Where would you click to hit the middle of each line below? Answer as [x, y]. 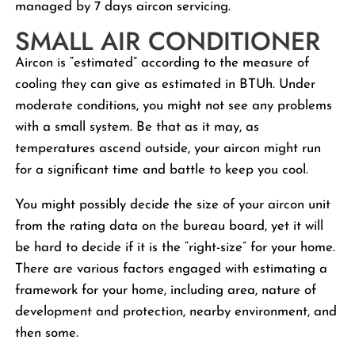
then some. [47, 333]
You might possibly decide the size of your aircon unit [173, 204]
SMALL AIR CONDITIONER [172, 41]
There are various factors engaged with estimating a [172, 269]
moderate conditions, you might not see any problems [174, 105]
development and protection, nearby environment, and [176, 311]
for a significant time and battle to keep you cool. [162, 170]
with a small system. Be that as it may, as [137, 127]
